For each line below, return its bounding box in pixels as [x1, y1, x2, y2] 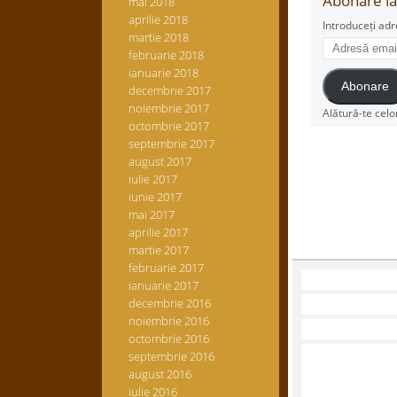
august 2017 [128, 153, 191, 169]
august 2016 [128, 366, 191, 382]
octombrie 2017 [128, 118, 209, 134]
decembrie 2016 [128, 295, 211, 311]
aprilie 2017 [128, 224, 188, 240]
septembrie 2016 [128, 348, 214, 364]
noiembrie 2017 [128, 100, 209, 116]
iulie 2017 [128, 171, 177, 187]
